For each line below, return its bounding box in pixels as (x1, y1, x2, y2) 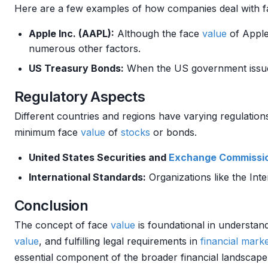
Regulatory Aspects (14, 88, 145, 105)
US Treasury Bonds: (29, 62, 124, 74)
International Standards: (29, 171, 146, 183)
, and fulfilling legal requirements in (39, 235, 200, 247)
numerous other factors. (29, 42, 141, 54)
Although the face (114, 28, 202, 39)
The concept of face (14, 219, 111, 231)
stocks (121, 126, 150, 138)
